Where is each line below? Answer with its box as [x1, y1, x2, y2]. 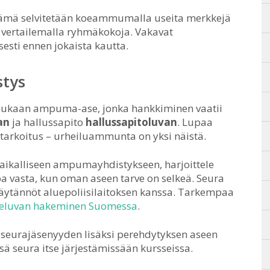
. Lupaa [177, 115, 213, 129]
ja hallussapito [10, 115, 86, 129]
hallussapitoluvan [86, 115, 177, 129]
